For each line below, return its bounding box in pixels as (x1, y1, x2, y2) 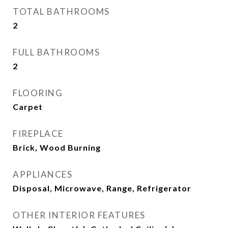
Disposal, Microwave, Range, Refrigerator (13, 183, 191, 193)
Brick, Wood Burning (13, 142, 101, 152)
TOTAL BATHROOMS (13, 6, 110, 17)
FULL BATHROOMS (13, 47, 100, 58)
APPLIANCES (13, 169, 72, 180)
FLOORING (13, 88, 63, 98)
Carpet (13, 102, 43, 111)
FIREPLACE (13, 128, 64, 139)
